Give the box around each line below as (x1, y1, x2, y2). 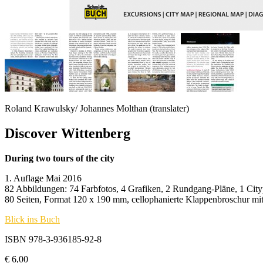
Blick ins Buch (5, 214, 60, 224)
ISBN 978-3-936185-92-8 (5, 234, 102, 244)
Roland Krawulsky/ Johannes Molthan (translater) (5, 103, 189, 113)
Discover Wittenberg (5, 125, 130, 141)
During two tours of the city (5, 153, 114, 163)
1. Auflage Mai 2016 (5, 173, 82, 183)
